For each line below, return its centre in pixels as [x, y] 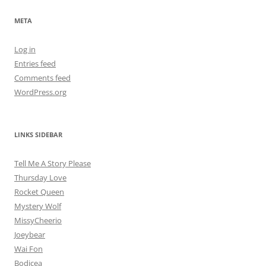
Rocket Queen [39, 192]
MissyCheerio [38, 221]
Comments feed [42, 78]
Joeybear [30, 235]
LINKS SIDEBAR [38, 135]
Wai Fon [28, 249]
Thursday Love [40, 178]
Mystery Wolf [38, 206]
